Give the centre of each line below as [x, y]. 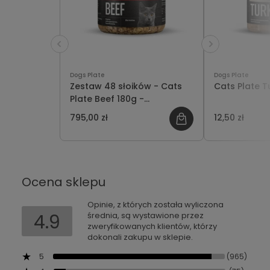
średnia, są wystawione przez [146, 216]
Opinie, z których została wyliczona [155, 205]
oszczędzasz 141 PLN [113, 112]
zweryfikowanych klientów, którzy [152, 227]
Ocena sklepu [64, 182]
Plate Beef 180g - [107, 99]
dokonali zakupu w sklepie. [140, 237]
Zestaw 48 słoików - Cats [126, 86]
